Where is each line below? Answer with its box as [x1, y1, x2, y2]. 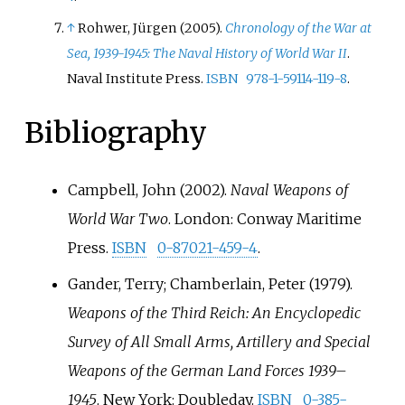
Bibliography [24, 115, 207, 152]
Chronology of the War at [225, 19, 372, 36]
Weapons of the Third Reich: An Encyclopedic [67, 303, 361, 322]
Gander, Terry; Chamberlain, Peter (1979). [67, 274, 353, 293]
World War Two [67, 209, 168, 228]
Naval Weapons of [230, 180, 348, 199]
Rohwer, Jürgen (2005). [78, 19, 226, 36]
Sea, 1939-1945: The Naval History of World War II [67, 44, 348, 61]
